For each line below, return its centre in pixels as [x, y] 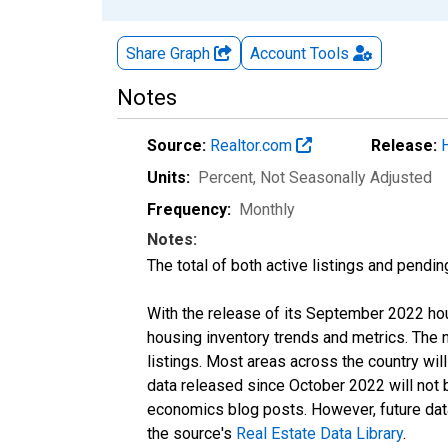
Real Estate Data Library [319, 433]
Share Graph [170, 53]
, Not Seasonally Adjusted [342, 177]
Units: [168, 177]
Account [278, 53]
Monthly [267, 209]
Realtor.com [253, 145]
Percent [225, 177]
